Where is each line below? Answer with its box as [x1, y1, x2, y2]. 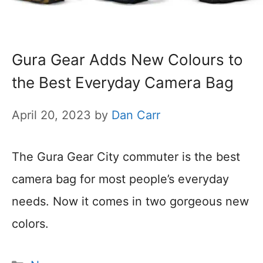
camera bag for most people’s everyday [12, 172, 229, 187]
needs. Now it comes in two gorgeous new [12, 194, 249, 209]
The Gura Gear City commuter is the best [12, 150, 240, 164]
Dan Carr [112, 108, 160, 123]
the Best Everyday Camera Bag [12, 73, 234, 92]
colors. [12, 217, 49, 231]
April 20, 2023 [12, 108, 91, 123]
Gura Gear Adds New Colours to [12, 50, 243, 69]
